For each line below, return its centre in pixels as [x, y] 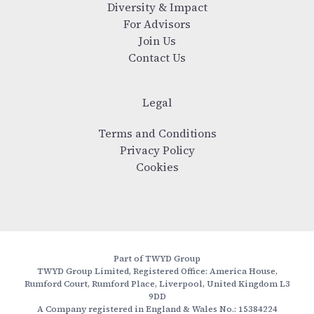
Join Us [157, 41]
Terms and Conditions [157, 133]
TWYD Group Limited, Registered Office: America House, [157, 271]
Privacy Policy [157, 150]
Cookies [157, 167]
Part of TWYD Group [157, 259]
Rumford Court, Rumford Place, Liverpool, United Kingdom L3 [157, 284]
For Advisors [157, 24]
